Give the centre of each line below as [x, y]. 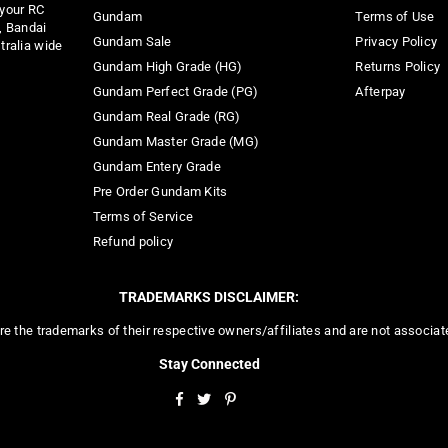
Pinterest [262, 397]
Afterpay [380, 91]
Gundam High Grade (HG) [167, 66]
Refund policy [133, 241]
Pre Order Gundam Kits [160, 191]
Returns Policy [398, 66]
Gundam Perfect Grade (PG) [175, 91]
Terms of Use [395, 16]
